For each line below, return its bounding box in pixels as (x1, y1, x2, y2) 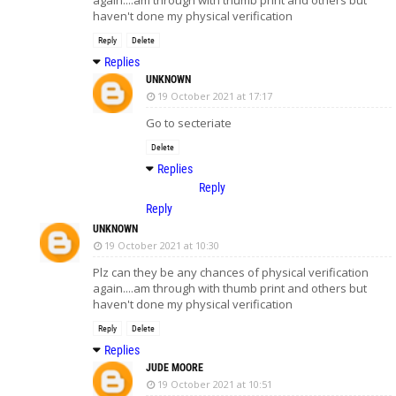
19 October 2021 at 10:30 (104, 238, 219, 252)
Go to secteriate (146, 114, 232, 131)
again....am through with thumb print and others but (93, 279, 367, 296)
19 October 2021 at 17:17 (157, 88, 272, 103)
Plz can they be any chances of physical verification (93, 263, 369, 280)
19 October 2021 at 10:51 (157, 377, 272, 391)
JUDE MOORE (146, 361, 203, 374)
